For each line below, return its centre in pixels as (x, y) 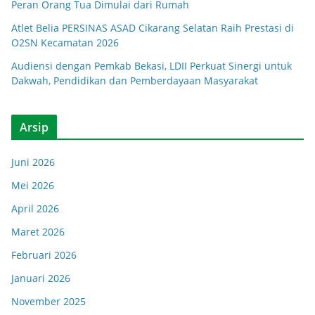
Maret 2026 (38, 232)
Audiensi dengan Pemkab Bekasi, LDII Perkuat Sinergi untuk (152, 66)
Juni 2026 (33, 162)
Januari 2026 (41, 278)
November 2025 (49, 301)
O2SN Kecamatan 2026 (65, 43)
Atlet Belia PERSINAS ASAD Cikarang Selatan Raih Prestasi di (153, 28)
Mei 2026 (33, 185)
